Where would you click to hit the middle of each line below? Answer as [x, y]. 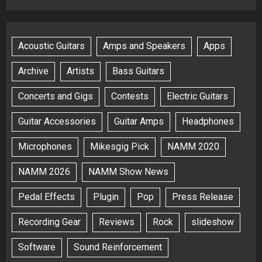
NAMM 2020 [193, 147]
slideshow [213, 222]
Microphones [45, 147]
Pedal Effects [46, 197]
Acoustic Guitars [51, 46]
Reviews [117, 222]
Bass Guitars [138, 71]
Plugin [106, 197]
